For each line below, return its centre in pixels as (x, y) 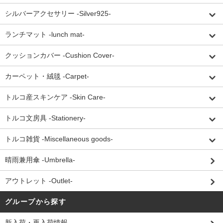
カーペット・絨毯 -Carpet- (47, 76)
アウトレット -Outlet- (39, 181)
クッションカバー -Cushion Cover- (60, 56)
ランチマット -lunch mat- (45, 35)
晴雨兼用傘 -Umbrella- (40, 160)
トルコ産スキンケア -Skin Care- (55, 97)
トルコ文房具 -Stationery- (45, 118)
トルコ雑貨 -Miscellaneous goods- (59, 139)
